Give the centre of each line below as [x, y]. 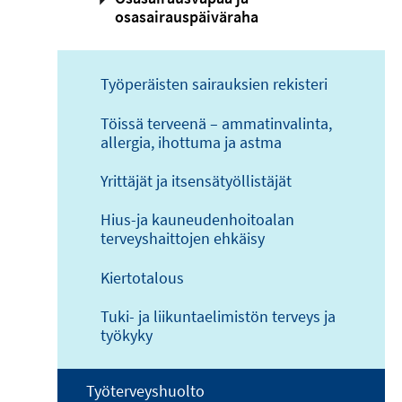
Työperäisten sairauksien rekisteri [214, 84]
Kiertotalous [142, 277]
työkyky [127, 336]
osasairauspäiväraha [187, 16]
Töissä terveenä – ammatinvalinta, [216, 123]
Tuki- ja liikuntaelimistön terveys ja [218, 317]
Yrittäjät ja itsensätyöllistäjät [196, 181]
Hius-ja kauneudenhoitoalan [197, 220]
